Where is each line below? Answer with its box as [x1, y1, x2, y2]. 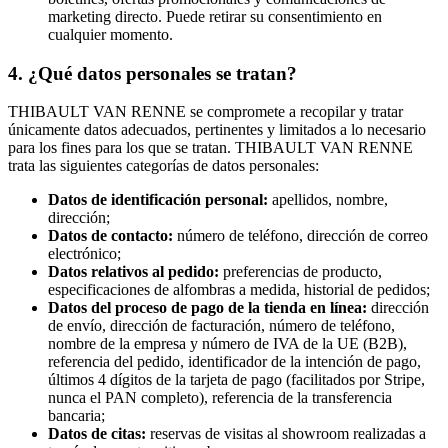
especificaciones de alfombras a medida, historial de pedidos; [48, 281, 430, 299]
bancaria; [48, 407, 105, 425]
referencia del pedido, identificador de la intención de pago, [48, 353, 421, 371]
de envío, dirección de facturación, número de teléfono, [48, 317, 395, 335]
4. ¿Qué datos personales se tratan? [8, 62, 297, 84]
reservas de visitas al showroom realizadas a [146, 425, 426, 443]
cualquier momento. [48, 26, 173, 44]
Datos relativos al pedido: [48, 263, 219, 281]
